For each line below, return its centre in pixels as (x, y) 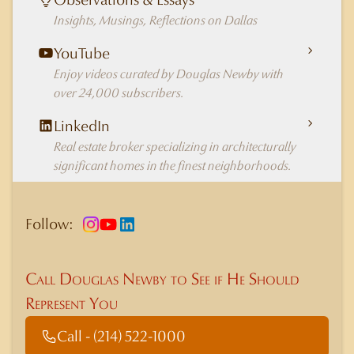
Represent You (72, 304)
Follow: (49, 224)
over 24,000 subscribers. (119, 93)
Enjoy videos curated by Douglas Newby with (169, 74)
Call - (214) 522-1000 (121, 336)
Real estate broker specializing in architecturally (175, 147)
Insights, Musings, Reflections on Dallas (156, 21)
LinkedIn (82, 126)
